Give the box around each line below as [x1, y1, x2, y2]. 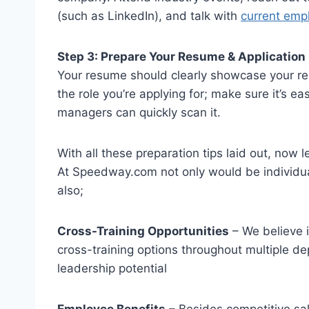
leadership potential [57, 261, 167, 275]
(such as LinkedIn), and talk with [57, 8, 241, 23]
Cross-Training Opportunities [57, 223, 229, 238]
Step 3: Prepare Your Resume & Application [57, 49, 306, 63]
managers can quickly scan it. [57, 105, 221, 119]
